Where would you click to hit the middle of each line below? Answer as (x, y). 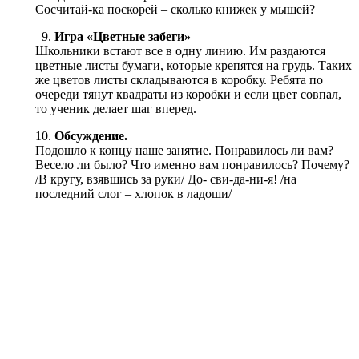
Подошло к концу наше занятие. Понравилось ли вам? (184, 150)
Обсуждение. (91, 135)
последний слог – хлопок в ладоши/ (133, 193)
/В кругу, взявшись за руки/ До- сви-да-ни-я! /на (166, 179)
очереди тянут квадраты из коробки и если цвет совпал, (188, 94)
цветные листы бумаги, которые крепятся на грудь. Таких (194, 65)
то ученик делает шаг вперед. (116, 108)
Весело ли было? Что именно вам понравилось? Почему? (192, 164)
